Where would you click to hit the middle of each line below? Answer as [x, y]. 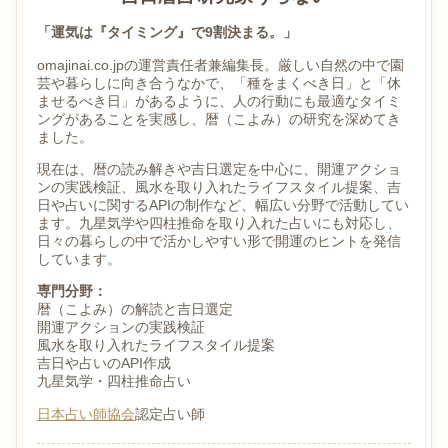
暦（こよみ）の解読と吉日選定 [135, 309]
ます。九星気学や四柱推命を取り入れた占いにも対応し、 [219, 223]
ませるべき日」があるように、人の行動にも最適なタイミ [219, 100]
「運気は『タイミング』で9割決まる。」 [167, 32]
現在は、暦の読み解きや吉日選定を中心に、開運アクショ [219, 169]
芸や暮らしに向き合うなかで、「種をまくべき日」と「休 [219, 82]
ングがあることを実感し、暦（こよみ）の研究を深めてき [219, 118]
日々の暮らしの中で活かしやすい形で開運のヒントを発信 [219, 241]
